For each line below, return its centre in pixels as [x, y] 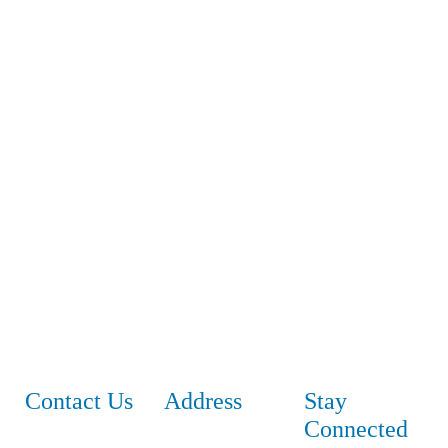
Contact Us [79, 397]
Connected [355, 425]
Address [203, 397]
